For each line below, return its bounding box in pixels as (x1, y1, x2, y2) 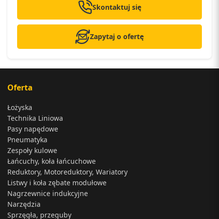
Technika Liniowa (7, 113, 63, 123)
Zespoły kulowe (7, 145, 57, 155)
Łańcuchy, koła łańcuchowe (7, 156, 96, 166)
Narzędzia (7, 199, 41, 209)
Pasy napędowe (7, 124, 58, 133)
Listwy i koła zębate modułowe (7, 177, 107, 187)
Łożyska (7, 102, 32, 112)
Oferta (7, 82, 33, 93)
